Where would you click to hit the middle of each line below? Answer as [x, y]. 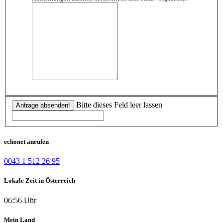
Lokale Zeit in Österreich [40, 181]
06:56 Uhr [20, 200]
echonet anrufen [26, 142]
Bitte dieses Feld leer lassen [119, 105]
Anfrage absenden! [43, 105]
